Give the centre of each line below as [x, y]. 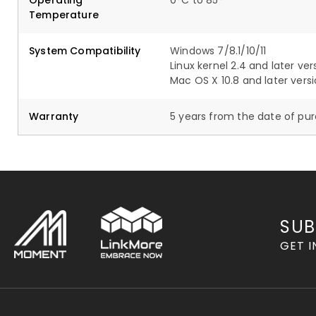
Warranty [54, 116]
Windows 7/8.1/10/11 [218, 51]
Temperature [64, 15]
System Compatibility [85, 51]
